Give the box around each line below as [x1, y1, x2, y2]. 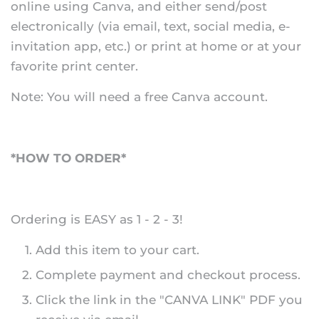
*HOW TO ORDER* [11, 150, 126, 165]
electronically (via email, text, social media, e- [11, 19, 291, 33]
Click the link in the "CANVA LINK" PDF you [36, 292, 303, 307]
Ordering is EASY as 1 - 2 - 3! [11, 211, 183, 226]
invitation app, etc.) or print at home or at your [11, 38, 301, 53]
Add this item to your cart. [36, 242, 199, 257]
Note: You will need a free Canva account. [11, 89, 268, 104]
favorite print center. [11, 58, 142, 73]
